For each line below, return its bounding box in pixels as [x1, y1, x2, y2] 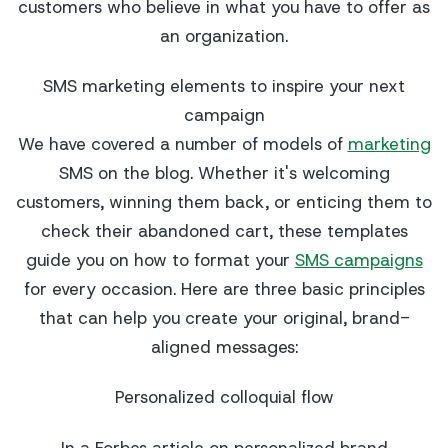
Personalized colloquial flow [114, 386, 334, 409]
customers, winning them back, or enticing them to [16, 191, 432, 213]
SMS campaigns [294, 249, 423, 271]
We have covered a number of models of [17, 133, 348, 155]
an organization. [160, 24, 288, 47]
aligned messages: [150, 336, 298, 358]
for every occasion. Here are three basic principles [23, 278, 425, 300]
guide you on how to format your [25, 249, 295, 271]
